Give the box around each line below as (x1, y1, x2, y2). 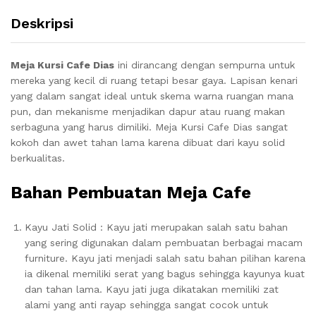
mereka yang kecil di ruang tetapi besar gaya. (11, 75, 230, 86)
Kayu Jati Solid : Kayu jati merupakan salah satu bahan (25, 221, 288, 233)
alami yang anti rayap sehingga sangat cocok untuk (25, 299, 268, 310)
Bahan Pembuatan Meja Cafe (11, 183, 251, 202)
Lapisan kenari (230, 75, 298, 86)
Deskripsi (11, 15, 73, 32)
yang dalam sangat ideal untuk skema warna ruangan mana (11, 90, 293, 102)
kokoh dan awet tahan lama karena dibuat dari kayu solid (11, 137, 285, 148)
